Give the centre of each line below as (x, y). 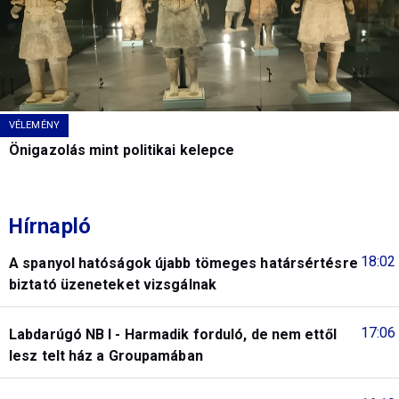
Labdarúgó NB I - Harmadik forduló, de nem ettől (173, 334)
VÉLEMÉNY (34, 125)
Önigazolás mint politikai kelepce (122, 150)
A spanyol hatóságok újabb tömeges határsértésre (183, 263)
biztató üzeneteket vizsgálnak (113, 284)
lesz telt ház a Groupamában (106, 355)
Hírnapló (50, 226)
